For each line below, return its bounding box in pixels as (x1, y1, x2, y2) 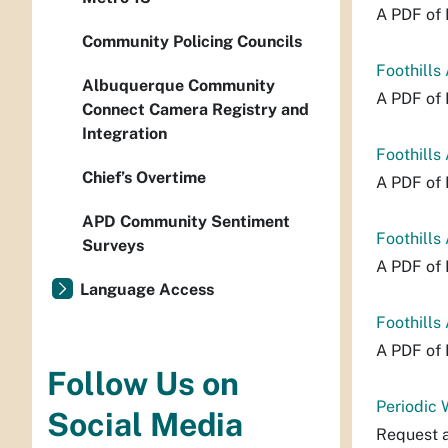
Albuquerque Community (82, 76, 275, 95)
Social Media (47, 406, 243, 444)
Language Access (80, 280, 214, 299)
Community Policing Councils (82, 32, 302, 51)
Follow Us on (47, 365, 239, 403)
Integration (82, 124, 167, 143)
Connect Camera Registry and (82, 100, 309, 119)
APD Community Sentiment (82, 212, 290, 231)
